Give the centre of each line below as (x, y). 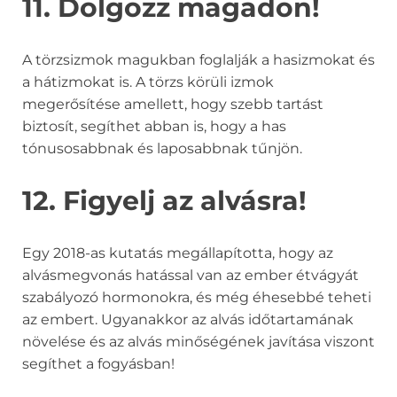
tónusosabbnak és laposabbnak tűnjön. (162, 149)
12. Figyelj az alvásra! (164, 201)
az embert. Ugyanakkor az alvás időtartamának (188, 320)
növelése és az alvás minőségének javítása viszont (198, 342)
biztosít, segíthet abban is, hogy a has (154, 127)
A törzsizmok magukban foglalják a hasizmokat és (198, 60)
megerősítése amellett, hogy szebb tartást (173, 105)
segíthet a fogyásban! (98, 364)
